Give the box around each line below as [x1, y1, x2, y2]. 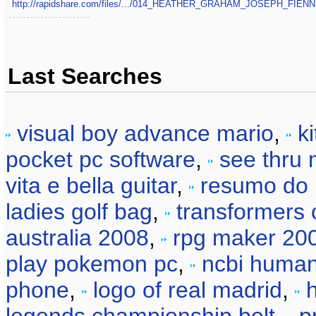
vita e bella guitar [6, 173, 176, 198]
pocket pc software [6, 147, 195, 172]
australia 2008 [6, 225, 149, 250]
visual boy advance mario [17, 121, 274, 146]
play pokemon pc [6, 251, 178, 276]
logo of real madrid [93, 277, 282, 303]
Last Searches [8, 63, 162, 89]
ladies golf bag [6, 199, 152, 224]
